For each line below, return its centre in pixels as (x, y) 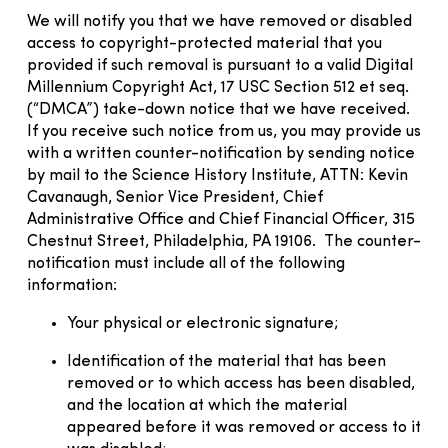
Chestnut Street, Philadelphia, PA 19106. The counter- (224, 241)
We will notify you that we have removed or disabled (219, 21)
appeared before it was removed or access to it (244, 427)
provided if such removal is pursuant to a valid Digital (220, 65)
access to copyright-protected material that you (204, 43)
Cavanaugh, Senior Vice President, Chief (175, 197)
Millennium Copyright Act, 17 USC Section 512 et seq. (218, 87)
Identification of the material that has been (226, 361)
